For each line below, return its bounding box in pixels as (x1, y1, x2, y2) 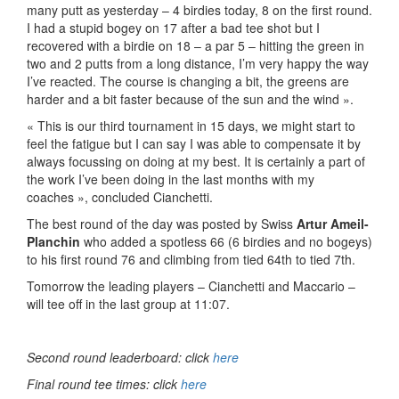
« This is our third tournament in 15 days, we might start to (27, 116, 355, 134)
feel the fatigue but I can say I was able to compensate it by (27, 134, 361, 152)
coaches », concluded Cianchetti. (27, 187, 213, 206)
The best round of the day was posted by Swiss (27, 214, 297, 232)
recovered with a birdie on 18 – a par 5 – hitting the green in (27, 36, 364, 54)
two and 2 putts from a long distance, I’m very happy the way (27, 53, 369, 72)
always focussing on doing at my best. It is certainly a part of (27, 151, 365, 170)
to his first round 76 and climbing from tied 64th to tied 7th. (27, 249, 355, 268)
